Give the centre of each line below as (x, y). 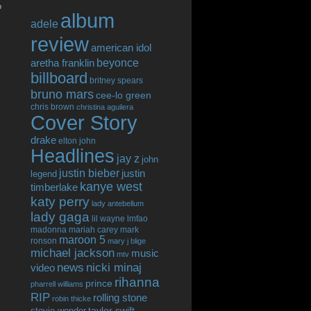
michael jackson (73, 253)
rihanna (137, 282)
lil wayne (108, 219)
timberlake (54, 187)
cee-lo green (124, 95)
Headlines (73, 156)
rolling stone (120, 297)
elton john (77, 141)
